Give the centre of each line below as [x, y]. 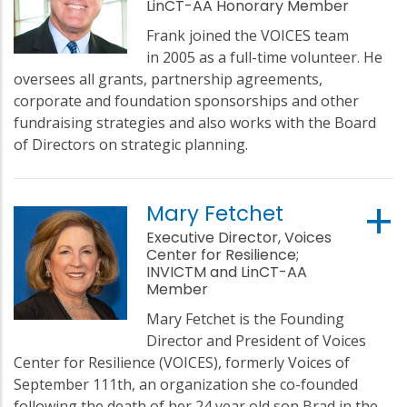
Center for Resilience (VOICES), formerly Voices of [182, 362]
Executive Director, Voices [239, 237]
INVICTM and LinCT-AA [227, 272]
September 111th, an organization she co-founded [186, 384]
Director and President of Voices [257, 340]
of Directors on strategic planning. [131, 144]
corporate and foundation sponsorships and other [186, 100]
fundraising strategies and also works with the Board [195, 122]
